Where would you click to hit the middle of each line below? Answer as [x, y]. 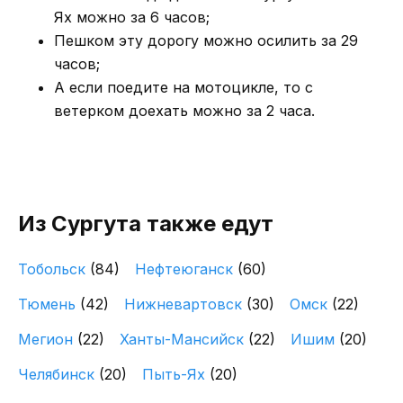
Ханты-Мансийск [184, 339]
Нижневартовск [185, 304]
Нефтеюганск [186, 269]
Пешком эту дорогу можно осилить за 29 [206, 40]
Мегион [48, 339]
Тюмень [49, 304]
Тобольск [54, 269]
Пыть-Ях [176, 374]
